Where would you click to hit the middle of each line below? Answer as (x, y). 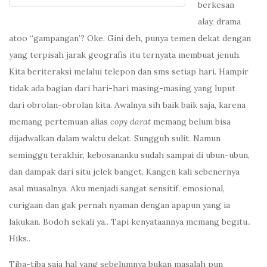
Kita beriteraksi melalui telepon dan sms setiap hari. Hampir (129, 72)
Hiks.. (20, 239)
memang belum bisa (191, 122)
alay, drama (219, 22)
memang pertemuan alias (60, 122)
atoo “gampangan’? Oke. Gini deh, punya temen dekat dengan (130, 38)
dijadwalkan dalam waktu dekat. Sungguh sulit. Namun (115, 139)
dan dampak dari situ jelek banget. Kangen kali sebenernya (124, 172)
